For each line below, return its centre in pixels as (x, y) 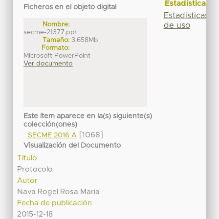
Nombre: (56, 24)
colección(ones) (51, 125)
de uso (177, 25)
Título (27, 158)
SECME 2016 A (52, 136)
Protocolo (35, 170)
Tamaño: (56, 40)
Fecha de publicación (55, 203)
